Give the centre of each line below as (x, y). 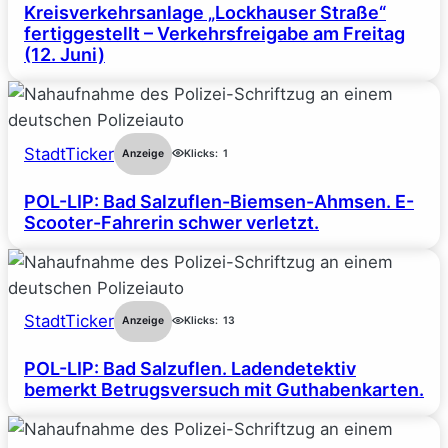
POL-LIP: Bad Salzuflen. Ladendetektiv (190, 369)
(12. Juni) (64, 54)
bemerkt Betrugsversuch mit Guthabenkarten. (224, 390)
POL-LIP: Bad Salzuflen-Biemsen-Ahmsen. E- (219, 201)
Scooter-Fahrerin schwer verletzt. (171, 222)
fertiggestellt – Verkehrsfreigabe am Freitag (214, 33)
